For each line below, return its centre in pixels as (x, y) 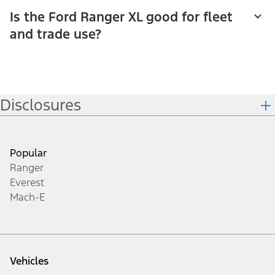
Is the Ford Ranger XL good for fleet (121, 17)
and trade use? (56, 34)
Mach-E (27, 197)
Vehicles (29, 261)
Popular (28, 153)
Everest (27, 182)
